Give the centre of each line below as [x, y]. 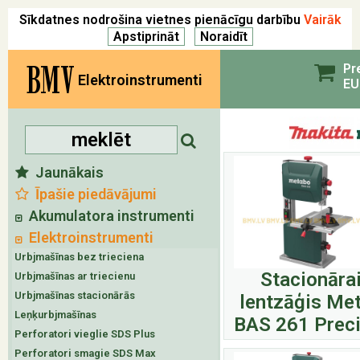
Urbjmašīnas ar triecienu [75, 276]
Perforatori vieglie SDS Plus [85, 334]
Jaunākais [66, 172]
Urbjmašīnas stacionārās [75, 295]
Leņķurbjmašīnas [55, 315]
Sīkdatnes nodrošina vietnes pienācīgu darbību [161, 20]
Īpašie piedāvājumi [93, 194]
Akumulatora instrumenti [108, 216]
